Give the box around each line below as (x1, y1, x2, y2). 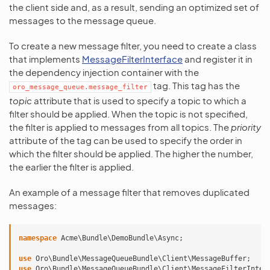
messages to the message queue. (9, 14, 156, 26)
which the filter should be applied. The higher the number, (9, 148, 253, 159)
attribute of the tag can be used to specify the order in (9, 134, 242, 146)
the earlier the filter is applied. (9, 161, 134, 172)
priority (231, 121, 261, 133)
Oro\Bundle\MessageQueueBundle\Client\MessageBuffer (36, 254, 246, 263)
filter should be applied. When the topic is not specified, (9, 108, 248, 119)
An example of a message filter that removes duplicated (9, 186, 250, 198)
